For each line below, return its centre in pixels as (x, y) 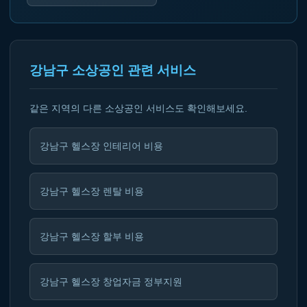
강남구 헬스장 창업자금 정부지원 (111, 282)
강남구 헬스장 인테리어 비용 (101, 146)
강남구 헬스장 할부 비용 (92, 236)
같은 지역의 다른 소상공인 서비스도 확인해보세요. (138, 108)
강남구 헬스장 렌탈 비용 (92, 191)
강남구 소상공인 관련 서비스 (113, 70)
